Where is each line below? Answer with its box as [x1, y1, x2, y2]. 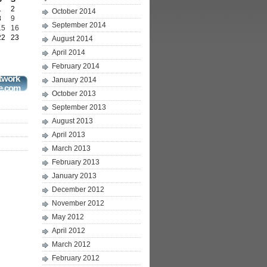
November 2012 [52, 199, 104, 207]
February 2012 [52, 254, 100, 262]
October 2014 [52, 7, 96, 15]
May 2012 [52, 213, 84, 221]
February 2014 [52, 62, 100, 70]
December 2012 [52, 185, 104, 194]
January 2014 [52, 76, 97, 84]
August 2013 [52, 117, 93, 125]
